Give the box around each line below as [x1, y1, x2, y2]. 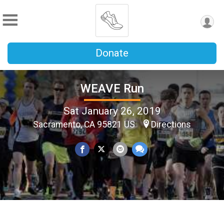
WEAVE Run [80, 81, 144, 95]
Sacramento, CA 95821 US [33, 119, 137, 129]
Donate [95, 47, 128, 59]
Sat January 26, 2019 [63, 104, 161, 117]
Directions [151, 119, 191, 129]
